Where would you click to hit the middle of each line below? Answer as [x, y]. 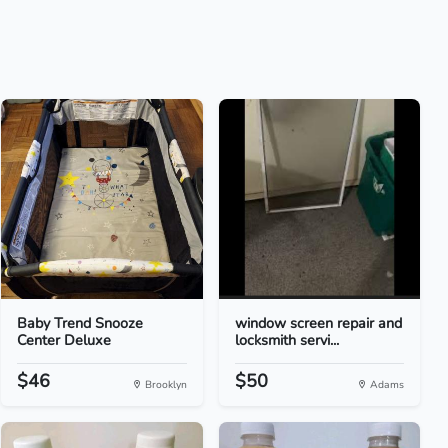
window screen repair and [318, 323]
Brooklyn [164, 384]
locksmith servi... [286, 340]
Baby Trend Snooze [80, 323]
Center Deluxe [64, 340]
